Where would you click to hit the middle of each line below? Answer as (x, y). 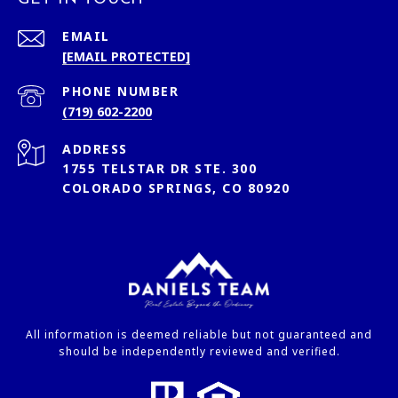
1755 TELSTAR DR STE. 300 (159, 169)
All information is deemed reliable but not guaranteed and (199, 335)
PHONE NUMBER (120, 92)
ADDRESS (95, 149)
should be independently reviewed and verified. (199, 352)
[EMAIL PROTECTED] (126, 57)
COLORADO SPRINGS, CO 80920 (176, 188)
